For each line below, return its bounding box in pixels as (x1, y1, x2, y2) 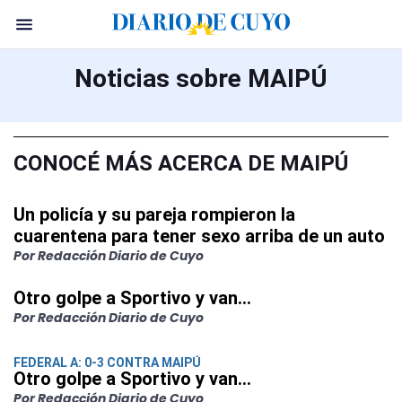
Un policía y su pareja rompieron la (13, 204, 295, 225)
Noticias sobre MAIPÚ (74, 64, 328, 93)
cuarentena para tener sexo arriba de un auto (13, 225, 385, 247)
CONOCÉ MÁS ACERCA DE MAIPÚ (13, 151, 348, 176)
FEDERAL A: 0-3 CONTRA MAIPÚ (13, 355, 201, 370)
